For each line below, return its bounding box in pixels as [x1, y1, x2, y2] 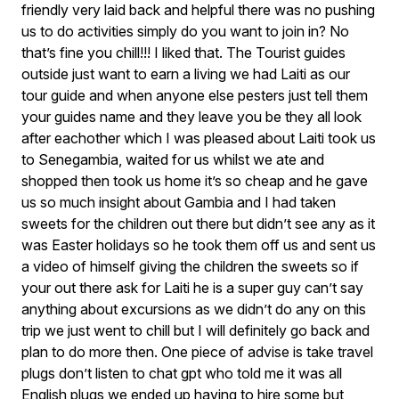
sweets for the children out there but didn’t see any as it [21, 215, 375, 232]
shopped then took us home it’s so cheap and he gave [21, 172, 368, 190]
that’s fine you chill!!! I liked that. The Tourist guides [21, 44, 346, 61]
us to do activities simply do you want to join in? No [21, 22, 349, 40]
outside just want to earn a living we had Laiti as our [21, 65, 350, 83]
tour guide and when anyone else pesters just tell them [21, 86, 368, 104]
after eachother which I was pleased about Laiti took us [21, 129, 376, 147]
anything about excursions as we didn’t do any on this [21, 300, 366, 318]
